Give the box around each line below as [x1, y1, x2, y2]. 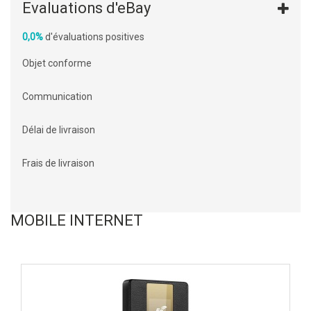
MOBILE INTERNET [10, 212, 143, 230]
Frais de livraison [22, 158, 94, 169]
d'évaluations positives [43, 31, 144, 43]
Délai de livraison [22, 124, 95, 136]
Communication [22, 91, 92, 103]
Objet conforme [22, 58, 92, 69]
